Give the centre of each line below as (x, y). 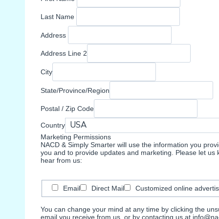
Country (53, 125)
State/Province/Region (75, 90)
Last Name (58, 16)
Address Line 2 (64, 54)
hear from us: (61, 160)
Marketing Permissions (76, 137)
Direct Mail (108, 188)
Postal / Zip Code (67, 108)
